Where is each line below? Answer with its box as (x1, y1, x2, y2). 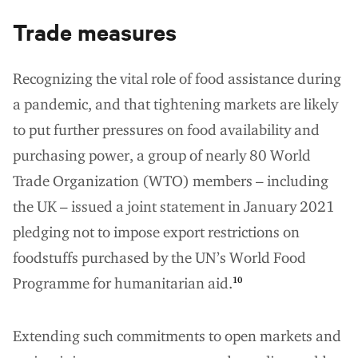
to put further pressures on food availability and (13, 120, 320, 139)
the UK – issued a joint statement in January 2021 (13, 197, 335, 216)
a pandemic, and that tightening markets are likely (13, 94, 338, 113)
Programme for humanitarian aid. (13, 273, 233, 292)
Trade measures (13, 15, 177, 46)
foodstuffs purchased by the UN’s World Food (13, 248, 306, 267)
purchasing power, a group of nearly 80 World (13, 145, 311, 165)
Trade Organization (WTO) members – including (13, 171, 328, 190)
